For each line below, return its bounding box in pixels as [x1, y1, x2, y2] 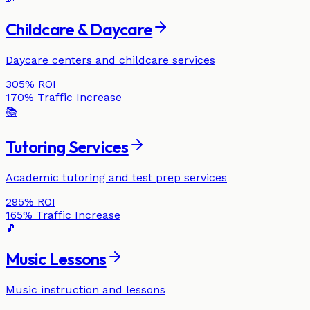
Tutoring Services [6, 136, 129, 157]
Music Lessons [6, 248, 107, 269]
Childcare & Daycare [6, 18, 153, 39]
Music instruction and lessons [6, 282, 165, 296]
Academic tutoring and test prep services [6, 170, 227, 184]
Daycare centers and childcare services [6, 53, 215, 66]
